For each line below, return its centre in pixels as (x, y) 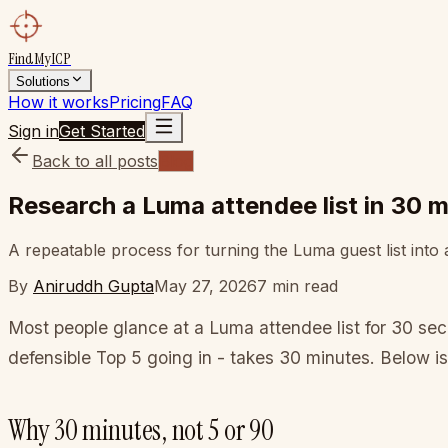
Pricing (135, 102)
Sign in (33, 131)
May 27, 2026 (205, 285)
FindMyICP (39, 58)
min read (302, 285)
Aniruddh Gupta (93, 285)
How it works (58, 102)
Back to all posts (95, 161)
